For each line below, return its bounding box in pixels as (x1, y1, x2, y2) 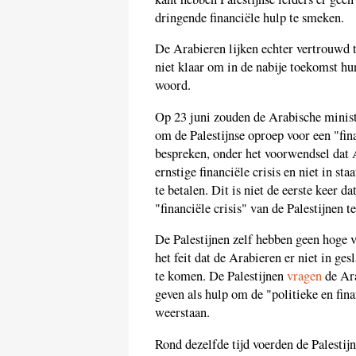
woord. (155, 76, 191, 95)
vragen (287, 267, 322, 285)
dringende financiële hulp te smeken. (155, 8, 344, 26)
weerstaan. (155, 304, 210, 322)
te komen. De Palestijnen (155, 267, 287, 285)
